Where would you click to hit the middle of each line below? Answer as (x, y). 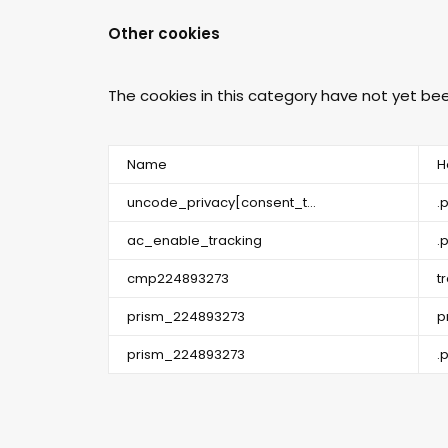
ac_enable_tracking (194, 240)
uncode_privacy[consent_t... (221, 202)
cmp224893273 (178, 278)
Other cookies (164, 33)
